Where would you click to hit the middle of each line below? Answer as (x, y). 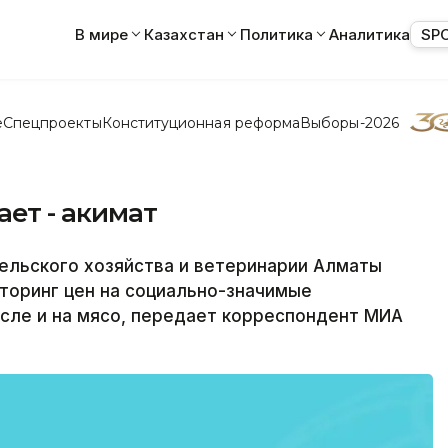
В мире (101, 34)
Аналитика (369, 34)
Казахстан (184, 34)
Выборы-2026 (349, 122)
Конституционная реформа (201, 122)
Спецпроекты (52, 122)
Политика (276, 34)
